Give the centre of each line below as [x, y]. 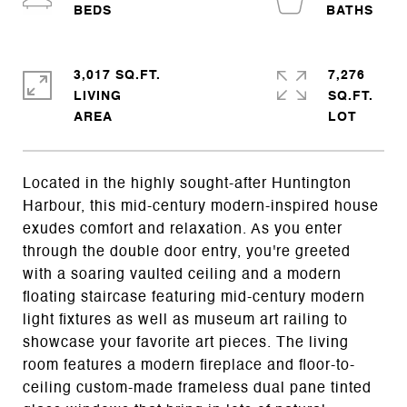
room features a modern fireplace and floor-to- [189, 366]
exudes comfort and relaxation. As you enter [183, 230]
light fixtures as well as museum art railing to [185, 321]
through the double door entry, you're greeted [187, 253]
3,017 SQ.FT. [117, 75]
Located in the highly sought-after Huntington [187, 184]
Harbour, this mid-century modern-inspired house [201, 207]
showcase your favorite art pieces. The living [186, 343]
